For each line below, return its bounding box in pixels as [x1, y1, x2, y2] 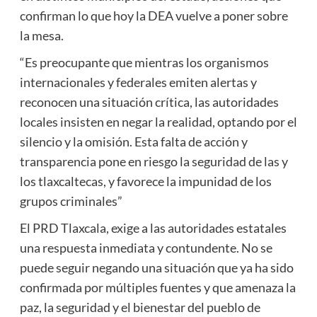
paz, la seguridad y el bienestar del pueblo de [19, 299, 260, 315]
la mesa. [19, 27, 64, 43]
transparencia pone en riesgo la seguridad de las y [19, 153, 288, 169]
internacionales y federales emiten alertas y [19, 74, 257, 90]
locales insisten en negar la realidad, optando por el [19, 113, 297, 129]
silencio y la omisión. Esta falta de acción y [19, 133, 248, 149]
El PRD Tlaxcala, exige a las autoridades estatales [19, 219, 287, 236]
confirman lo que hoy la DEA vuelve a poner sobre [19, 7, 288, 23]
